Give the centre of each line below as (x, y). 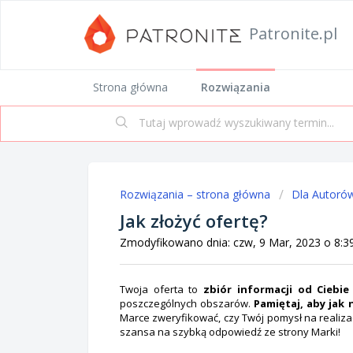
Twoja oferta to (162, 289)
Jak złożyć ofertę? (194, 221)
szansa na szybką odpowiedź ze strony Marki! (230, 331)
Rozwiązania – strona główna (197, 194)
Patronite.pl (293, 33)
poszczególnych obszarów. (187, 303)
